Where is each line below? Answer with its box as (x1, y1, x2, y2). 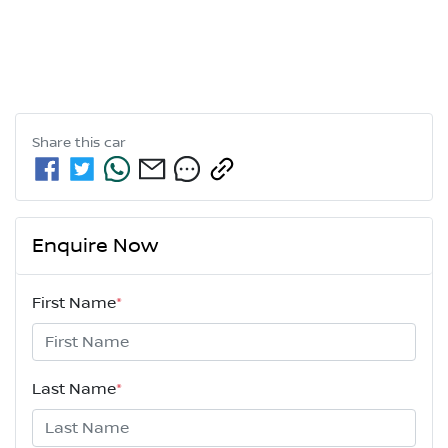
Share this (32, 135, 104, 152)
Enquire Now (32, 234, 158, 259)
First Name (32, 294, 116, 313)
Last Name (32, 380, 116, 399)
